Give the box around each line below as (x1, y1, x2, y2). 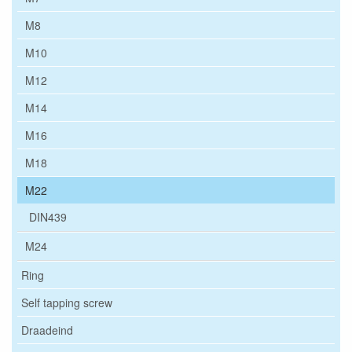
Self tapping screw (21, 295, 112, 311)
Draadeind (21, 322, 73, 339)
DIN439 (29, 209, 67, 225)
